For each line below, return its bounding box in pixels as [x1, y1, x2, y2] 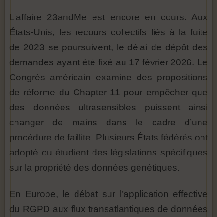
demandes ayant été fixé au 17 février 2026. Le [9, 57, 208, 67]
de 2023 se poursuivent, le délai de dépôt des [9, 42, 208, 52]
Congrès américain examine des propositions [9, 72, 208, 82]
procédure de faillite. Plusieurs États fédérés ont [9, 132, 208, 142]
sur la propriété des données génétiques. [9, 162, 180, 172]
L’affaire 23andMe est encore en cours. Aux [9, 12, 208, 22]
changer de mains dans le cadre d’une [9, 117, 208, 127]
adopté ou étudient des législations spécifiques [9, 147, 208, 157]
